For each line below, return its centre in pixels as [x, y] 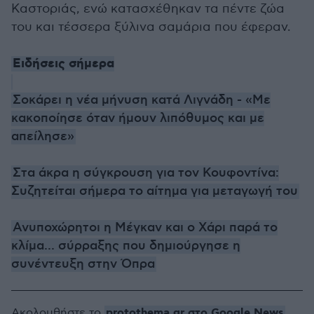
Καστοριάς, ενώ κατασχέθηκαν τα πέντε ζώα [148, 9]
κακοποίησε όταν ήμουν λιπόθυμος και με [138, 118]
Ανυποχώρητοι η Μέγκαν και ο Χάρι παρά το [145, 228]
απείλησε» [43, 137]
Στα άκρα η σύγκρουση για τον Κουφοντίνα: [146, 173]
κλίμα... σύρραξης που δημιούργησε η [126, 246]
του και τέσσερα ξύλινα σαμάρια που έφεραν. [151, 27]
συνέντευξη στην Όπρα [83, 264]
